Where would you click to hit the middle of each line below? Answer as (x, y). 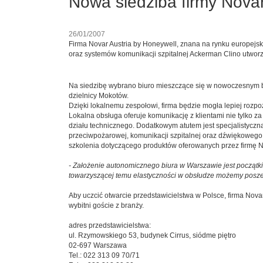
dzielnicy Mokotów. (99, 96)
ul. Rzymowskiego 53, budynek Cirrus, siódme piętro (152, 236)
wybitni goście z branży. (106, 206)
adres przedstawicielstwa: (110, 226)
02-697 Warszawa (98, 246)
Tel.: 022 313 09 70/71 (104, 256)
